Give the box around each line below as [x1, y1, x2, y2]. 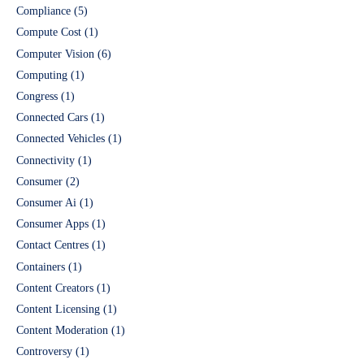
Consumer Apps [16, 218, 89, 231]
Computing [16, 68, 67, 81]
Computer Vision [16, 47, 94, 60]
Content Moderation [16, 324, 108, 337]
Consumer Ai [16, 196, 76, 209]
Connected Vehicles [16, 132, 105, 145]
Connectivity [16, 154, 75, 167]
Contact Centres [16, 239, 89, 252]
